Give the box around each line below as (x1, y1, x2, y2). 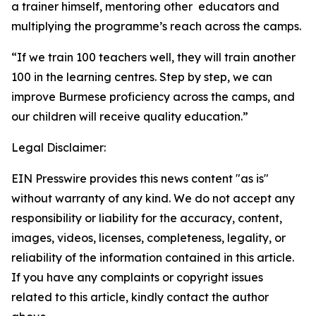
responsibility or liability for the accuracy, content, (11, 211, 282, 225)
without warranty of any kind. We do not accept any (11, 191, 295, 205)
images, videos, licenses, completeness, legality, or (11, 231, 286, 245)
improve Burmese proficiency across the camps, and (11, 90, 295, 104)
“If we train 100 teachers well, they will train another (11, 50, 296, 64)
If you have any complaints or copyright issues (11, 270, 263, 284)
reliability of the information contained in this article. (11, 250, 294, 265)
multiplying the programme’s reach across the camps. (11, 19, 301, 33)
